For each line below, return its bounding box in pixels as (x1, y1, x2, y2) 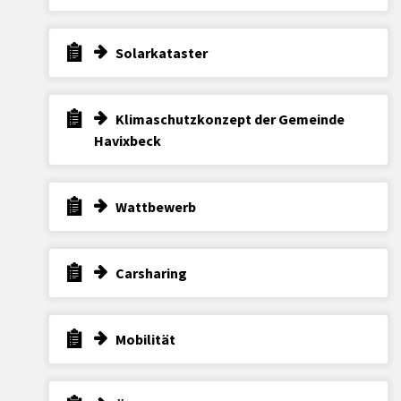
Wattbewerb (115, 197, 196, 216)
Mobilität (115, 329, 175, 348)
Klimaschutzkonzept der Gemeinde (115, 109, 345, 128)
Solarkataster (115, 43, 208, 62)
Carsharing (115, 263, 187, 282)
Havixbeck (94, 131, 161, 149)
